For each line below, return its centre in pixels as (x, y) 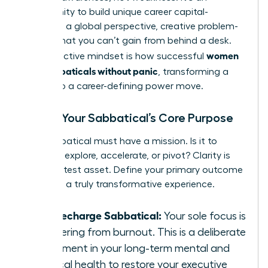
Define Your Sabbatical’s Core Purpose (128, 118)
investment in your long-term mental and (132, 248)
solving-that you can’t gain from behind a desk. (127, 40)
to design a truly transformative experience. (118, 184)
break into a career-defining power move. (113, 86)
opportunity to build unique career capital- (115, 12)
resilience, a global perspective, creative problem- (130, 26)
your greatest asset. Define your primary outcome (133, 170)
